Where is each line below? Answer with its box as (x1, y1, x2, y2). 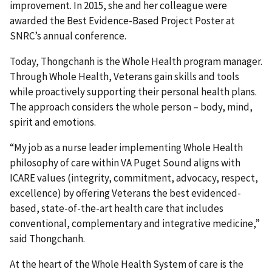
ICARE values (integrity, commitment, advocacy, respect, (10, 171, 258, 185)
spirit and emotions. (10, 115, 96, 129)
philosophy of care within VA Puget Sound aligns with (10, 155, 240, 169)
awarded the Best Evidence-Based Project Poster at (10, 13, 235, 27)
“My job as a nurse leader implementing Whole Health (10, 140, 243, 154)
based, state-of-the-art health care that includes (10, 201, 223, 215)
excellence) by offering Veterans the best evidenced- (10, 186, 241, 200)
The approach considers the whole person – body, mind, (10, 100, 253, 114)
